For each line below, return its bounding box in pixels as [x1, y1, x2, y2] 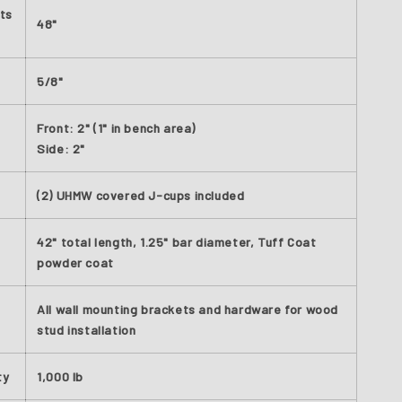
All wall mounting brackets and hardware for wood [37, 301, 338, 317]
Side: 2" [37, 141, 85, 156]
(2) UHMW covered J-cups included [37, 188, 245, 203]
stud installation [37, 322, 136, 337]
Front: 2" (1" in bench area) [37, 120, 196, 135]
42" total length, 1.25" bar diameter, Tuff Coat [37, 234, 317, 249]
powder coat [37, 255, 114, 270]
